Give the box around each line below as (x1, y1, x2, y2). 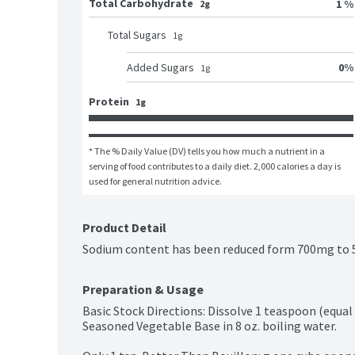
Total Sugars (108, 28, 166, 43)
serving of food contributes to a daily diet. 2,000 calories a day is (89, 160, 341, 173)
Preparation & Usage (82, 281, 204, 298)
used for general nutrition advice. (89, 175, 222, 188)
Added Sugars (127, 60, 194, 75)
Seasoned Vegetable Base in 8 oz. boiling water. (82, 318, 337, 334)
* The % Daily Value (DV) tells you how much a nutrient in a (89, 145, 325, 158)
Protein (89, 94, 129, 109)
